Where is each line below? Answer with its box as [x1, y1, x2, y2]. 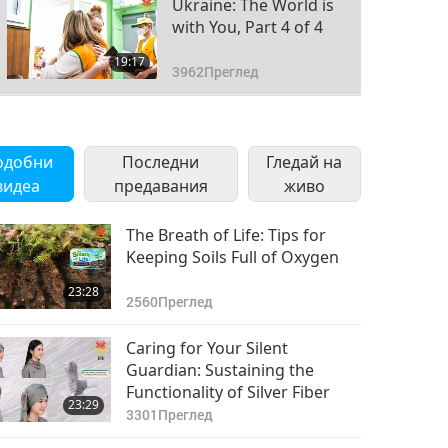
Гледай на [266, 151, 343, 173]
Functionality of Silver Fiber [125, 381, 330, 403]
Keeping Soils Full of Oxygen [125, 246, 339, 268]
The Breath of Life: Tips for [125, 224, 326, 246]
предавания [113, 175, 208, 197]
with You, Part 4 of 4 [171, 16, 323, 38]
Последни [122, 151, 200, 173]
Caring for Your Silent [125, 337, 288, 359]
